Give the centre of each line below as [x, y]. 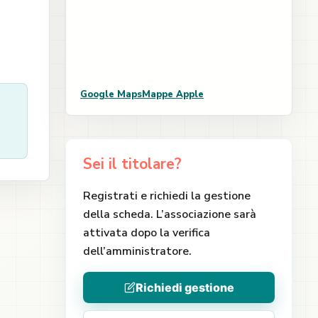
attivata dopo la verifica [147, 233]
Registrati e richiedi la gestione [167, 196]
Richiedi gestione [185, 287]
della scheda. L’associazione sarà [170, 214]
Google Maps [111, 94]
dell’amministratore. [137, 251]
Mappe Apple [173, 94]
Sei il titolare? [132, 164]
